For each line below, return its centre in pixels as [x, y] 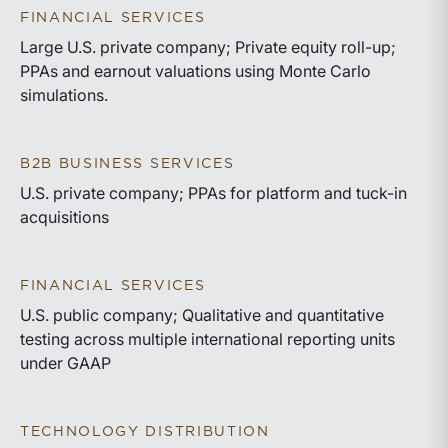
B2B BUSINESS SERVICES [127, 164]
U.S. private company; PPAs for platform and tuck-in [213, 193]
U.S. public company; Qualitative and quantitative [202, 315]
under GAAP [65, 363]
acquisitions [64, 217]
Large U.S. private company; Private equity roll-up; [208, 47]
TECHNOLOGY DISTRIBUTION [145, 432]
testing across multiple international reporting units [207, 339]
